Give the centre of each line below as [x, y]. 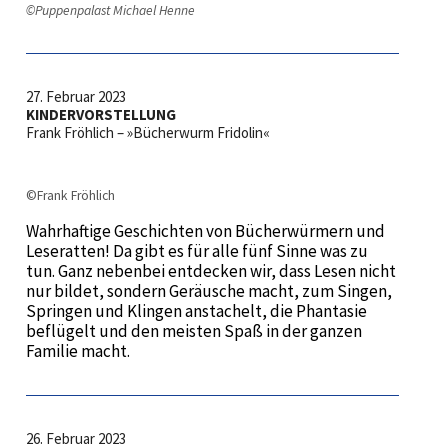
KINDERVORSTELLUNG [100, 114]
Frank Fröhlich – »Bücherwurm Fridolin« [147, 132]
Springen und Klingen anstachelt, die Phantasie [196, 311]
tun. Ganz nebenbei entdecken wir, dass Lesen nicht [210, 271]
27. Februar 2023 [75, 96]
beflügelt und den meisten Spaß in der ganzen [193, 331]
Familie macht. [77, 351]
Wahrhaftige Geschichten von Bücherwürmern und [205, 231]
